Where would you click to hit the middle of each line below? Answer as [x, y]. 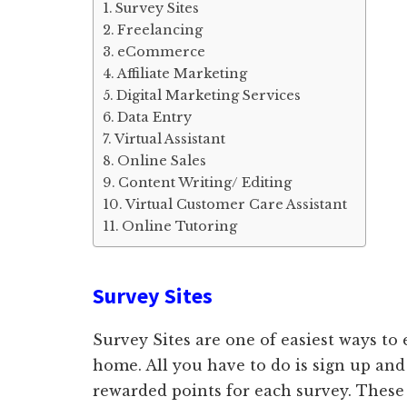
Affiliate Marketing [182, 74]
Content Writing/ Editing [204, 183]
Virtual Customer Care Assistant [236, 204]
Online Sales [161, 161]
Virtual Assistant [169, 139]
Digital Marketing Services [208, 95]
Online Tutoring [181, 226]
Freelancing [159, 30]
